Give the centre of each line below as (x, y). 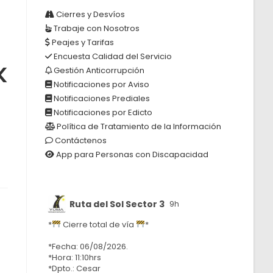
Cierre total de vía (99, 225)
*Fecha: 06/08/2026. (88, 246)
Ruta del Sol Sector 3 (117, 204)
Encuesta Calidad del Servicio (112, 56)
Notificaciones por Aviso (101, 84)
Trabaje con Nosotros (96, 28)
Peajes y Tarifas (82, 42)
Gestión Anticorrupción (98, 70)
